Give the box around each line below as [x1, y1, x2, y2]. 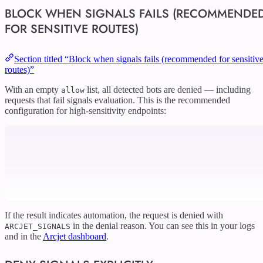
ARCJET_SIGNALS [5, 222, 70, 231]
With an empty [5, 85, 61, 95]
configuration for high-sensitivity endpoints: [5, 106, 166, 116]
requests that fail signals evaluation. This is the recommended [5, 95, 230, 106]
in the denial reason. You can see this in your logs [70, 221, 255, 231]
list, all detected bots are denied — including [85, 85, 251, 95]
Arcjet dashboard [43, 231, 106, 242]
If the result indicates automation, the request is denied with [5, 210, 223, 221]
